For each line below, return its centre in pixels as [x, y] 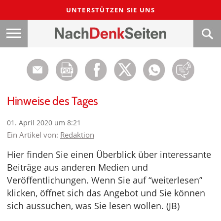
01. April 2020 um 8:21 [44, 123]
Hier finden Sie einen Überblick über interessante [109, 154]
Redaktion [77, 135]
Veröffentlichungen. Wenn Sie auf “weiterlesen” [105, 180]
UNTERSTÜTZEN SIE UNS [110, 10]
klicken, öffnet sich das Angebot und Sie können [106, 193]
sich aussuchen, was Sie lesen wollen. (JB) [93, 206]
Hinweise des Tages [53, 101]
